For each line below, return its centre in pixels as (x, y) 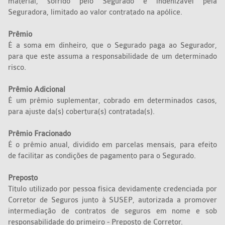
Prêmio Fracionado (40, 134)
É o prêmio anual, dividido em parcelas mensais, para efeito (113, 145)
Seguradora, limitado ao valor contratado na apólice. (95, 13)
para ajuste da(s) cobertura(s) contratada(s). (83, 112)
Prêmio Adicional (38, 90)
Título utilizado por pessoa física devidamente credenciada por (113, 189)
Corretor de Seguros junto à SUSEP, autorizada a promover (113, 200)
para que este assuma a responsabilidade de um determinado (113, 57)
